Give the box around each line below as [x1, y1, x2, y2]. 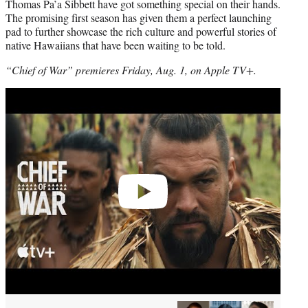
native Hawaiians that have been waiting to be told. [5, 38, 225, 53]
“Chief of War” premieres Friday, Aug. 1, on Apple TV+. [5, 63, 256, 78]
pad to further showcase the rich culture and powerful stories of [5, 24, 276, 39]
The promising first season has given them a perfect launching [5, 10, 272, 25]
